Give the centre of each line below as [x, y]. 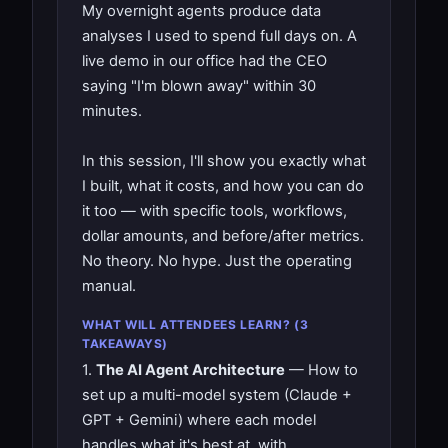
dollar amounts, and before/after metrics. [223, 235]
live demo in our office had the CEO [204, 60]
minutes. [112, 110]
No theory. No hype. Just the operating [217, 260]
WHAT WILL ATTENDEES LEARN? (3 [195, 324]
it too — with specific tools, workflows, [214, 210]
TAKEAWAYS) [125, 343]
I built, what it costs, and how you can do [223, 185]
